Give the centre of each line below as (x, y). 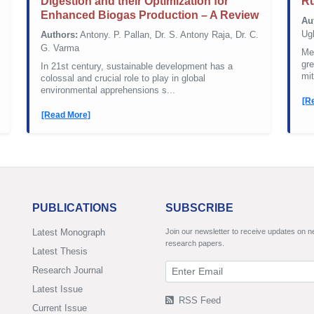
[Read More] (66, 115)
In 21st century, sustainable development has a (137, 66)
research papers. (195, 243)
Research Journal (68, 270)
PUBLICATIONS (75, 207)
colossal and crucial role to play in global (123, 78)
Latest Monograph (69, 232)
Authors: (59, 35)
